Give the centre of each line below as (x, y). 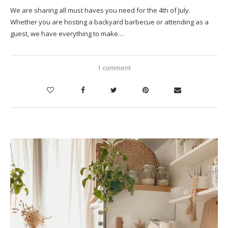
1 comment (114, 67)
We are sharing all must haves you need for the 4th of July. (100, 10)
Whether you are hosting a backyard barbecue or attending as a (109, 22)
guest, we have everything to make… (67, 33)
